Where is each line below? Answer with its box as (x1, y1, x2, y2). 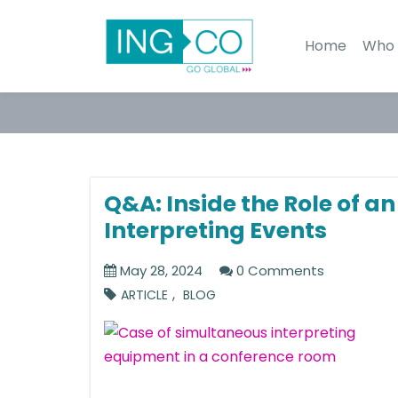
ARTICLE (121, 286, 168, 304)
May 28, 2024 (116, 261, 203, 280)
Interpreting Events (104, 215, 327, 246)
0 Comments (233, 261, 324, 280)
